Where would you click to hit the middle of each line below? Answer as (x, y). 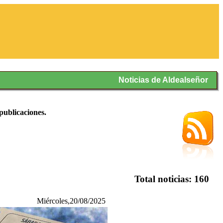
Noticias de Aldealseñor (164, 80)
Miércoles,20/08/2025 (71, 201)
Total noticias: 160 (172, 179)
